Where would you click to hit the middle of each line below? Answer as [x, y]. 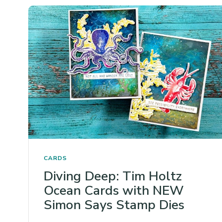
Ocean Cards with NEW [114, 190]
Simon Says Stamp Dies [114, 205]
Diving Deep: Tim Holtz [113, 176]
